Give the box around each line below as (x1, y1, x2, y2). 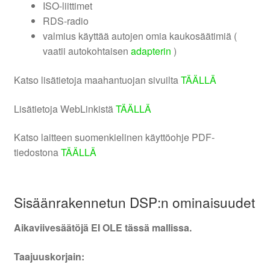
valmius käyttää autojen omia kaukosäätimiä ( (42, 29, 237, 43)
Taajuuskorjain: (13, 250, 84, 264)
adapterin (130, 44, 171, 58)
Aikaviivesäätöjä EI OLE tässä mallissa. (13, 221, 192, 235)
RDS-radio (42, 14, 89, 28)
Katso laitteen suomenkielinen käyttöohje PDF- (13, 130, 215, 145)
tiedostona (13, 145, 61, 160)
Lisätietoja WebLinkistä (13, 101, 116, 116)
